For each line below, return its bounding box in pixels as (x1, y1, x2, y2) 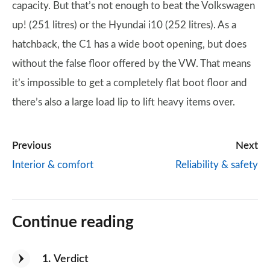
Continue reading (12, 215, 134, 230)
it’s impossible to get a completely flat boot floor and (12, 78, 247, 88)
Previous (12, 140, 51, 151)
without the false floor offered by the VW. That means (12, 58, 251, 69)
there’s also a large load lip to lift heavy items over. (12, 97, 235, 107)
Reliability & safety (175, 160, 258, 170)
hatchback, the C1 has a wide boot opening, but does (12, 39, 246, 49)
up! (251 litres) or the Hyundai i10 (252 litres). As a (12, 20, 236, 30)
